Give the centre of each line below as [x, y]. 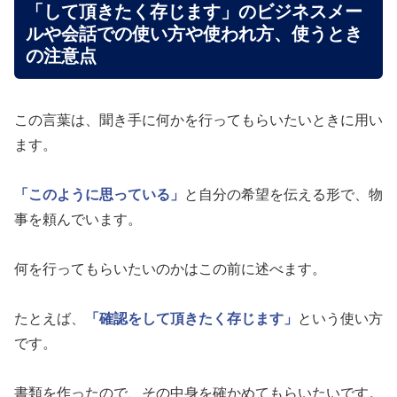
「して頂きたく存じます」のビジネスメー [194, 12]
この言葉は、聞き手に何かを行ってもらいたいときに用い [198, 120]
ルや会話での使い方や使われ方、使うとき [194, 34]
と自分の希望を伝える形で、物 [284, 194]
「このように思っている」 [99, 194]
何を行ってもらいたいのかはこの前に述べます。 [170, 269]
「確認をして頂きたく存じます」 [191, 318]
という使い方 [340, 318]
